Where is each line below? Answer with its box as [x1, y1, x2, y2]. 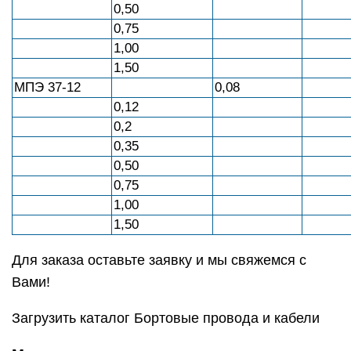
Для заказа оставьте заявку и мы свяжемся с [12, 252, 306, 268]
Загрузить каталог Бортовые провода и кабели [12, 310, 320, 326]
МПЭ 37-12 [14, 80, 81, 95]
